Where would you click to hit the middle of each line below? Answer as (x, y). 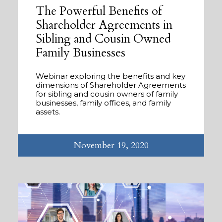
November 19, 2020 (111, 145)
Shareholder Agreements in (104, 25)
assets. (48, 111)
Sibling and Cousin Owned (103, 39)
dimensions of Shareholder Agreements (111, 85)
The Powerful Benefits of (99, 11)
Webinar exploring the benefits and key (111, 76)
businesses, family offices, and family (103, 103)
